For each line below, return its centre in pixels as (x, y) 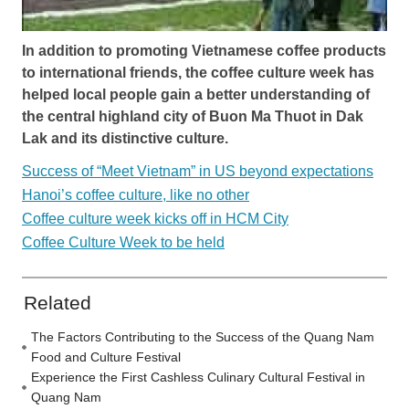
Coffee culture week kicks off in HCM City (155, 218)
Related (58, 302)
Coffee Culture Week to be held (123, 242)
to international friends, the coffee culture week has (198, 72)
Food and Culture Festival (106, 357)
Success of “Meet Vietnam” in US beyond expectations (198, 171)
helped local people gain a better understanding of (196, 94)
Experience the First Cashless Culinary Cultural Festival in (198, 377)
